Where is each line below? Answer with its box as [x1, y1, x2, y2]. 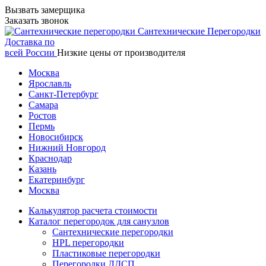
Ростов [28, 110, 56, 121]
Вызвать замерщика [5, 5, 85, 15]
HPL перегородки [52, 237, 124, 248]
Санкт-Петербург [28, 89, 99, 99]
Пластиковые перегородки [52, 248, 160, 258]
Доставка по [5, 37, 55, 47]
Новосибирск [28, 132, 83, 142]
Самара [28, 100, 58, 110]
